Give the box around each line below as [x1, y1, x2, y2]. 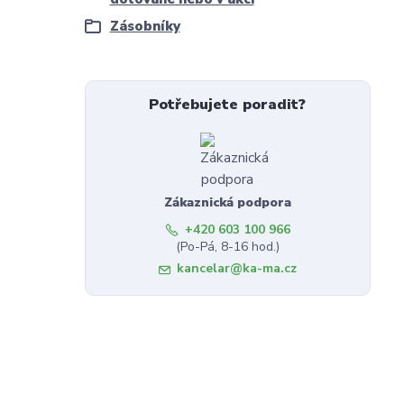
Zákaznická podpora [163, 194, 291, 212]
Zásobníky [109, 17, 180, 36]
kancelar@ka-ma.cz [176, 260, 297, 278]
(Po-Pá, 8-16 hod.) [175, 238, 280, 256]
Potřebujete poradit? [149, 95, 307, 115]
